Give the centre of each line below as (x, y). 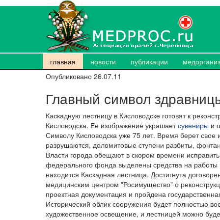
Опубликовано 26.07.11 (83, 76)
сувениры (193, 125)
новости (103, 61)
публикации (149, 61)
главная (63, 61)
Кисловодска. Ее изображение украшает (112, 125)
